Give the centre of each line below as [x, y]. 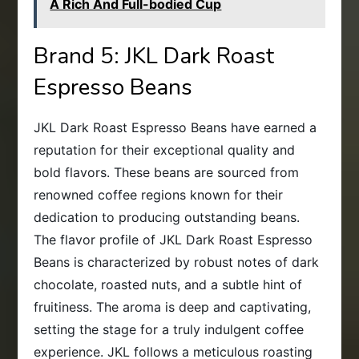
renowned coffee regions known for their [159, 195]
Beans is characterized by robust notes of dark [177, 262]
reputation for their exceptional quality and [165, 150]
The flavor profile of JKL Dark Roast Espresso [173, 240]
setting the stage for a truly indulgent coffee [169, 330]
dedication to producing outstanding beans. [167, 218]
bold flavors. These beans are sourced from [167, 173]
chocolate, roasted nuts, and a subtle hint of [168, 285]
